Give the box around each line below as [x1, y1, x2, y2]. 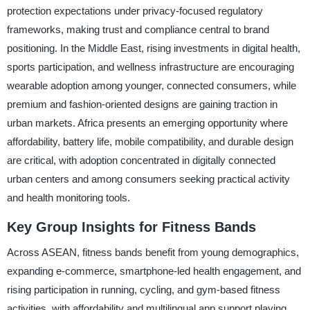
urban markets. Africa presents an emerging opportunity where [6, 117, 288, 129]
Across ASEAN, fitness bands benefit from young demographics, [6, 246, 299, 258]
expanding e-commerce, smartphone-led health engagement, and [6, 264, 301, 277]
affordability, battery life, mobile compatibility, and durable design [6, 136, 293, 148]
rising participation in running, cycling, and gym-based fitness [6, 283, 280, 295]
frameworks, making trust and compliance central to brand [6, 24, 269, 36]
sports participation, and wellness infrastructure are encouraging [6, 61, 294, 73]
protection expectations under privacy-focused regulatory [6, 5, 263, 17]
